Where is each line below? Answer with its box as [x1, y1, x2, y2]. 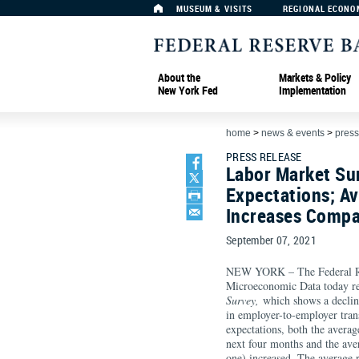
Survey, [226, 292, 259, 308]
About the [158, 69, 200, 85]
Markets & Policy [279, 69, 351, 85]
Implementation [279, 82, 346, 98]
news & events [261, 127, 325, 139]
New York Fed [158, 82, 218, 98]
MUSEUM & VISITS [175, 2, 253, 14]
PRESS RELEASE [226, 149, 302, 164]
